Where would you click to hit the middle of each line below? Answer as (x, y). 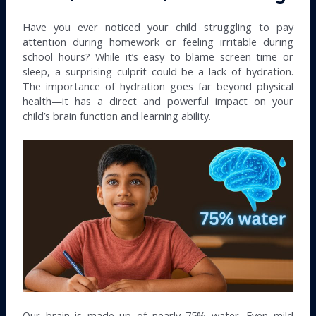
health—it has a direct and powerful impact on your (158, 101)
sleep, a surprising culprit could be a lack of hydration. (158, 72)
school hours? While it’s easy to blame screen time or (158, 57)
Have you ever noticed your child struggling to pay (158, 27)
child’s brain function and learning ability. (117, 116)
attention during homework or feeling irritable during (158, 42)
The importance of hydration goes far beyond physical (158, 86)
